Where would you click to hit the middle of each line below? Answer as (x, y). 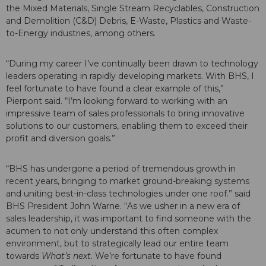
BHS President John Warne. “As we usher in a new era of (123, 206)
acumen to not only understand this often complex (112, 231)
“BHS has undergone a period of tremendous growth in (121, 169)
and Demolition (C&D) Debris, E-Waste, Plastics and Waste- (129, 21)
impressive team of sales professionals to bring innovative (125, 114)
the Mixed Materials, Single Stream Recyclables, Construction (133, 9)
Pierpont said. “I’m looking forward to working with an (117, 101)
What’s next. (68, 256)
